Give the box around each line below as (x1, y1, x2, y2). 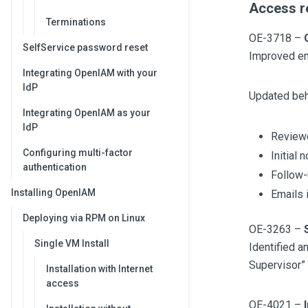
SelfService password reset (23, 42, 148, 53)
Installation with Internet (46, 263, 153, 274)
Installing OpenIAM (11, 187, 96, 198)
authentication (23, 162, 87, 173)
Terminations (46, 16, 106, 27)
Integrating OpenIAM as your (23, 107, 151, 118)
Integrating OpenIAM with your (23, 67, 157, 78)
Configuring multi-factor (23, 147, 133, 158)
